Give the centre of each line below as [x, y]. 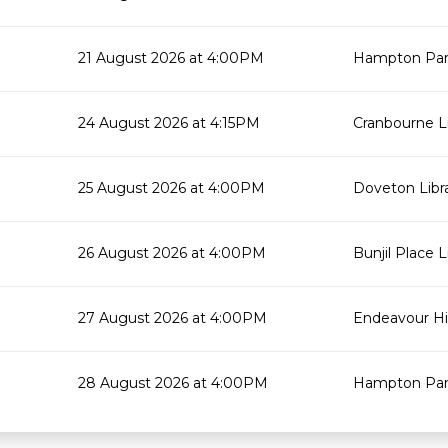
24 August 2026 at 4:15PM [169, 123]
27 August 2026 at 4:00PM [172, 318]
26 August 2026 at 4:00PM [172, 253]
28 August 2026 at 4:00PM [173, 383]
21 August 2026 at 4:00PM [171, 58]
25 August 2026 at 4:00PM [171, 188]
